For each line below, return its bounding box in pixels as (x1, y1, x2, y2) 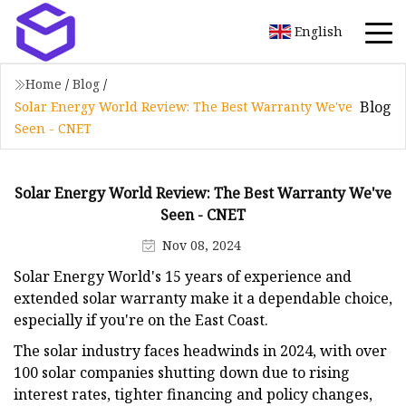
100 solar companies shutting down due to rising (14, 362, 350, 382)
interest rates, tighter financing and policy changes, (14, 383, 372, 404)
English (295, 22, 343, 40)
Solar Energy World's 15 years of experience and (14, 266, 352, 286)
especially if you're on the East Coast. (14, 309, 268, 330)
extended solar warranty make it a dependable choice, (14, 287, 392, 308)
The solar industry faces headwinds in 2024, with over (14, 340, 387, 361)
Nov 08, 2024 (162, 236, 241, 254)
